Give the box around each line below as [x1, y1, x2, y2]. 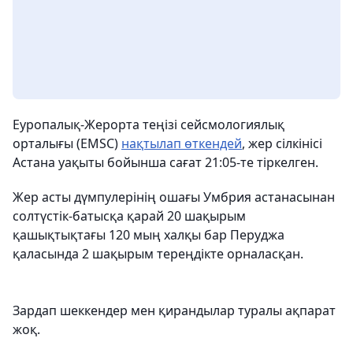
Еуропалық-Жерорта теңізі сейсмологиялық [13, 116, 284, 133]
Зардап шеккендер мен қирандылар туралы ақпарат [13, 302, 336, 319]
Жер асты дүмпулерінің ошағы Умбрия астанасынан [13, 188, 335, 206]
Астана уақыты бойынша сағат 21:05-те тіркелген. [13, 154, 318, 171]
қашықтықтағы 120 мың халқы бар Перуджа [13, 226, 284, 243]
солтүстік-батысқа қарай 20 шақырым [13, 207, 246, 225]
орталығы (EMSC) [13, 135, 121, 152]
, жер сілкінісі [242, 135, 322, 152]
